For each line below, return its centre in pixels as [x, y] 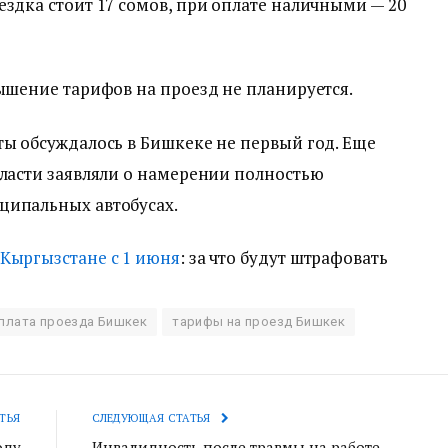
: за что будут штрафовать [283, 257]
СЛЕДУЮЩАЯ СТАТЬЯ [153, 417]
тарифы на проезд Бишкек [259, 321]
